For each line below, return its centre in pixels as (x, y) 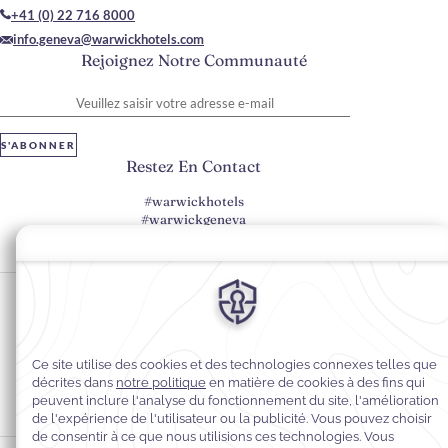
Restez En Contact (193, 166)
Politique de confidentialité (224, 309)
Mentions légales (224, 381)
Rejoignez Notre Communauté (193, 60)
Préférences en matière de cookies (224, 285)
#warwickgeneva (193, 219)
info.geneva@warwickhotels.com (108, 39)
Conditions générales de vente (224, 405)
